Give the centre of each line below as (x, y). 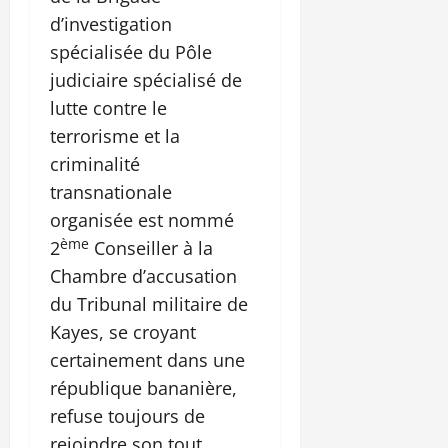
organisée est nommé (142, 220)
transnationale (111, 192)
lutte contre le (108, 108)
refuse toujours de (127, 416)
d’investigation (111, 24)
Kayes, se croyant (123, 332)
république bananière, (143, 388)
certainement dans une (147, 360)
